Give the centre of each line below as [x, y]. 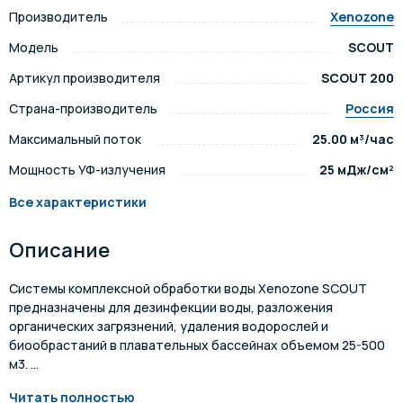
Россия [370, 108]
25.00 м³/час [353, 139]
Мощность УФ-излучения [87, 170]
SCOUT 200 [358, 78]
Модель [34, 47]
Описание [59, 250]
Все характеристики [78, 202]
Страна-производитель [83, 108]
